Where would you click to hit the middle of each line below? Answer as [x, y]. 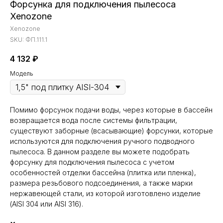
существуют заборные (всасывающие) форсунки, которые [111, 131]
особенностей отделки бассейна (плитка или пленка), [103, 172]
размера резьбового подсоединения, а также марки [101, 183]
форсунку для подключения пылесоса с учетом [92, 162]
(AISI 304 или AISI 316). [47, 204]
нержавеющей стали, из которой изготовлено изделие [105, 193]
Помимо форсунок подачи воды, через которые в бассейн [111, 110]
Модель [22, 73]
